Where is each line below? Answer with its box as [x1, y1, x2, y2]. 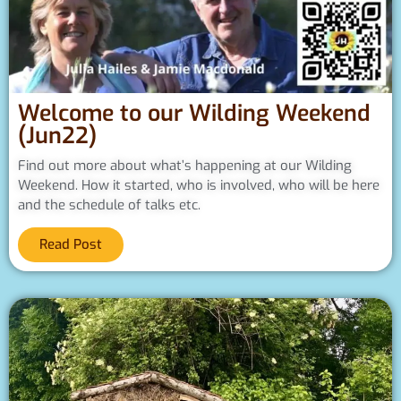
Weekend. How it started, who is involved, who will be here [18, 175, 380, 194]
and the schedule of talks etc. [18, 195, 200, 214]
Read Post [39, 235, 102, 254]
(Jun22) [18, 120, 97, 150]
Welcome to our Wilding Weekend [18, 98, 371, 128]
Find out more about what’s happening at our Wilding [18, 156, 352, 175]
